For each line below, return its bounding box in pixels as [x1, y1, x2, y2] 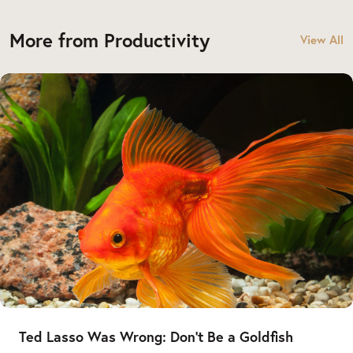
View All [300, 32, 344, 47]
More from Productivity [9, 27, 210, 53]
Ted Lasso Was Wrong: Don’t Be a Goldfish [19, 327, 293, 347]
